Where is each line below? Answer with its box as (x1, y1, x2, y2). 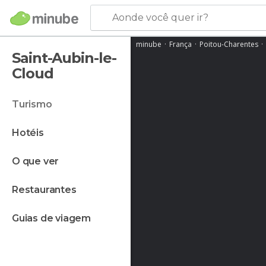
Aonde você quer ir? (112, 12, 208, 23)
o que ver (20, 156, 59, 167)
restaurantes (18, 184, 77, 195)
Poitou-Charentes (199, 39, 258, 49)
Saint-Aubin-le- (12, 49, 116, 66)
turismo (18, 99, 52, 110)
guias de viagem (18, 213, 91, 224)
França (169, 39, 192, 49)
